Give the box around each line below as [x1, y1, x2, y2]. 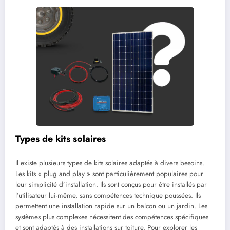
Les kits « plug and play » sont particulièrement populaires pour [15, 168, 203, 179]
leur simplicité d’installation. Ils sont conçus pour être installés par [15, 179, 207, 189]
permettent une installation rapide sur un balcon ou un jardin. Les [15, 201, 207, 211]
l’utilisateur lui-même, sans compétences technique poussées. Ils [15, 190, 201, 200]
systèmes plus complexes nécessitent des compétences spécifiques [15, 212, 208, 222]
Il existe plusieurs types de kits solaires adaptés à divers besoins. [15, 158, 204, 168]
